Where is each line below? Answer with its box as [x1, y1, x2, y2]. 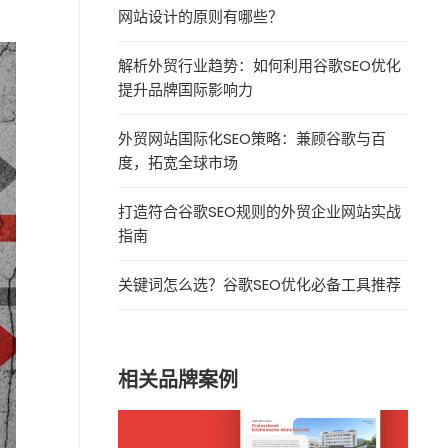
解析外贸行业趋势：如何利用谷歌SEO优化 [118, 55, 402, 76]
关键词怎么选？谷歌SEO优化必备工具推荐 [118, 274, 402, 295]
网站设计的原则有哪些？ [118, 6, 284, 27]
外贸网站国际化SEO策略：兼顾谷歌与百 [118, 128, 387, 149]
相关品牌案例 [118, 366, 239, 394]
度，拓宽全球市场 [118, 152, 239, 173]
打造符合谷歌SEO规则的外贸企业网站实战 [118, 201, 402, 222]
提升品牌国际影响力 [118, 79, 254, 100]
